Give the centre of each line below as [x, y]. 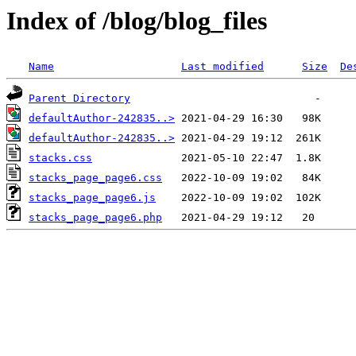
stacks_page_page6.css [95, 178]
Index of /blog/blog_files [137, 21]
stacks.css [60, 158]
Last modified [222, 67]
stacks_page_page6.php [95, 218]
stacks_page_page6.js [92, 198]
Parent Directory [79, 99]
